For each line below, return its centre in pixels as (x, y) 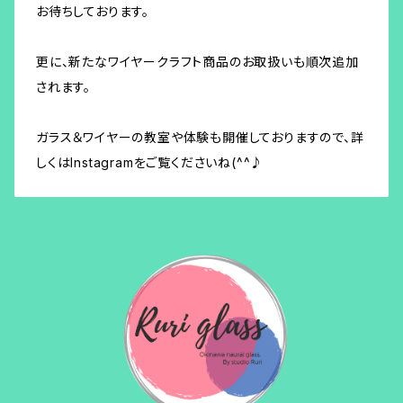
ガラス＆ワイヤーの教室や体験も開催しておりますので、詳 (200, 137)
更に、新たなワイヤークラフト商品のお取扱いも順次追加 (197, 62)
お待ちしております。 (93, 11)
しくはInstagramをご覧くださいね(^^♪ (150, 162)
